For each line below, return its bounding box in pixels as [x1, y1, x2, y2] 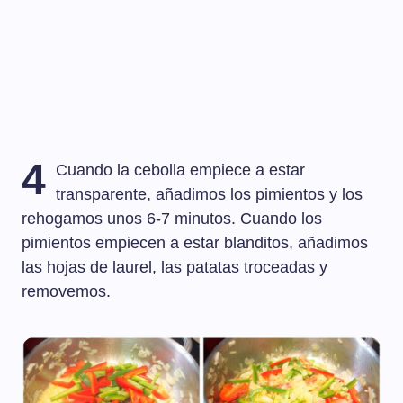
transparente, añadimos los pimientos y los [56, 185, 363, 204]
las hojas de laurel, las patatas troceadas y [22, 258, 327, 277]
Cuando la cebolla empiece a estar [56, 161, 306, 180]
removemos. [22, 282, 111, 301]
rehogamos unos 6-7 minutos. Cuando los [22, 210, 322, 228]
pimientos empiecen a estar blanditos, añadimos [22, 234, 368, 253]
